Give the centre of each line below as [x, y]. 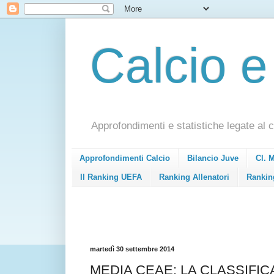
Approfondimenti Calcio [125, 158]
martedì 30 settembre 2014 [132, 249]
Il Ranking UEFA [111, 177]
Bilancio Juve [213, 158]
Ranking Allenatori [194, 177]
